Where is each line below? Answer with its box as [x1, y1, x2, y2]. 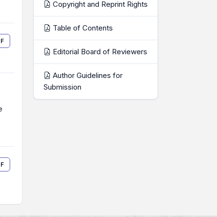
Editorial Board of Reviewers [51, 47, 147, 57]
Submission [44, 82, 81, 92]
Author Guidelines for [51, 71, 123, 80]
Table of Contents [51, 23, 113, 33]
